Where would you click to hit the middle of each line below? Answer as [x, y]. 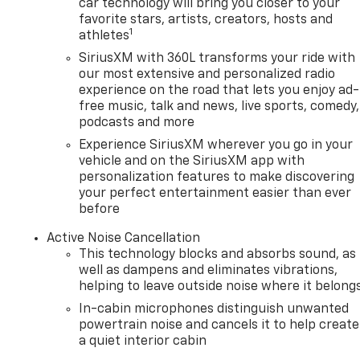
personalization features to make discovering [217, 178]
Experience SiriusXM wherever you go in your [216, 146]
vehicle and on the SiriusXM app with [192, 162]
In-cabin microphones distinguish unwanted [214, 310]
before [100, 210]
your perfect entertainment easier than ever [215, 194]
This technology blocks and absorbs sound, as [218, 255]
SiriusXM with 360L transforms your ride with [217, 59]
